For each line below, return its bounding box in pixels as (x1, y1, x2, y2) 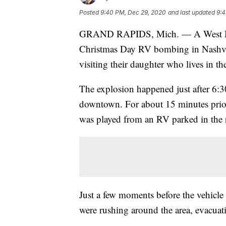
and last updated (168, 8, 215, 16)
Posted (79, 8, 100, 16)
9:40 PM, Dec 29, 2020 (100, 8, 166, 16)
